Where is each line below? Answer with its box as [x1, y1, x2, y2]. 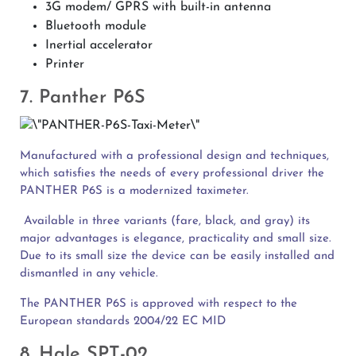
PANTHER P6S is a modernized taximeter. [20, 184, 249, 197]
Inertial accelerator [45, 38, 153, 52]
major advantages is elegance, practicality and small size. [20, 232, 331, 245]
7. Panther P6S [20, 87, 145, 107]
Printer [45, 57, 84, 71]
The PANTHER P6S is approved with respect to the [20, 297, 297, 310]
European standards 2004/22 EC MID [20, 315, 226, 327]
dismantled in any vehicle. [20, 267, 158, 280]
